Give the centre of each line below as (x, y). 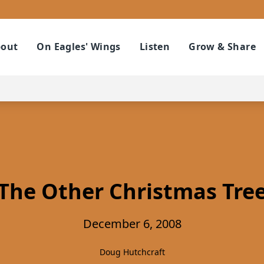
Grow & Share (222, 47)
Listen (155, 47)
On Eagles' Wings (79, 47)
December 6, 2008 (132, 224)
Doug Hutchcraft (132, 252)
